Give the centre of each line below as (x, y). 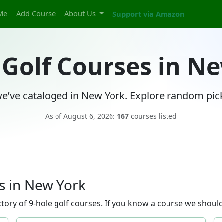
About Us (81, 13)
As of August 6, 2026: (81, 116)
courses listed (153, 116)
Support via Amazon (148, 14)
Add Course (36, 13)
